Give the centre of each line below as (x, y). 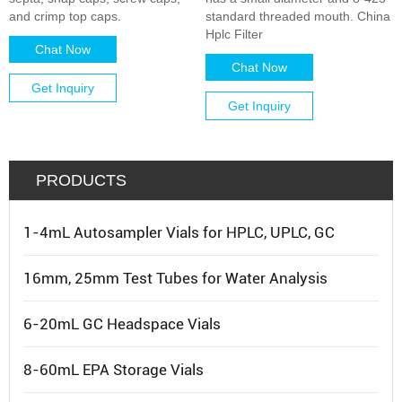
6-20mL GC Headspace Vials (122, 324)
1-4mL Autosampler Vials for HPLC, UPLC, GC (179, 232)
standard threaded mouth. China (298, 16)
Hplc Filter (234, 34)
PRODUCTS (81, 180)
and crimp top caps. (65, 16)
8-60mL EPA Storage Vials (114, 370)
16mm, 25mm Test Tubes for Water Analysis (175, 278)
